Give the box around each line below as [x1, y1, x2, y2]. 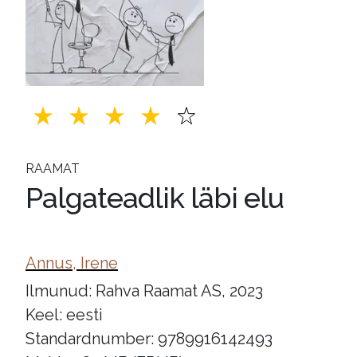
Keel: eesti [25, 305, 103, 324]
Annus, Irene [25, 253, 118, 273]
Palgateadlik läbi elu [25, 181, 284, 214]
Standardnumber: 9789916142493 [25, 329, 273, 348]
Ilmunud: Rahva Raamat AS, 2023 [25, 281, 263, 300]
